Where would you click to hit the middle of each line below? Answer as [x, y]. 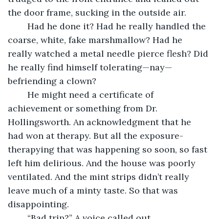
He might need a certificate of [22, 94]
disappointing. [38, 204]
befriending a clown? [52, 81]
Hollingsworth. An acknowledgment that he [101, 122]
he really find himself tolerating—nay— [90, 67]
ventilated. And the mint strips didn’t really [100, 176]
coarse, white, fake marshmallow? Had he [96, 40]
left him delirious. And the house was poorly [103, 163]
